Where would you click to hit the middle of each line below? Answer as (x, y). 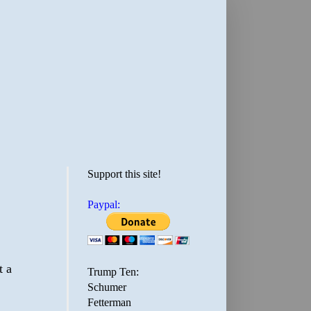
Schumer (107, 287)
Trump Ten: (113, 272)
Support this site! (124, 174)
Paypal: (104, 204)
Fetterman (109, 302)
